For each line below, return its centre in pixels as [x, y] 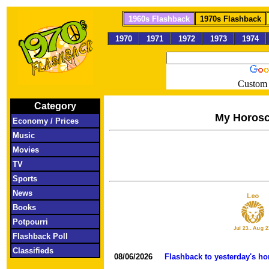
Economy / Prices [50, 121]
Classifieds [50, 251]
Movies [53, 150]
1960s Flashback [159, 19]
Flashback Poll [50, 236]
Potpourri [51, 222]
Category [55, 106]
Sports [53, 179]
